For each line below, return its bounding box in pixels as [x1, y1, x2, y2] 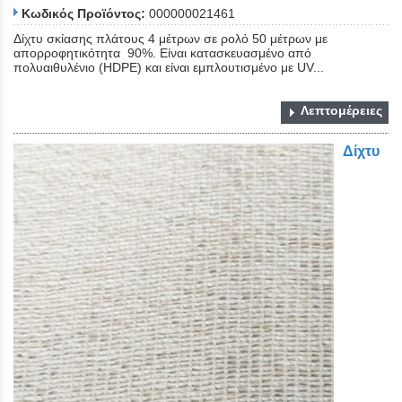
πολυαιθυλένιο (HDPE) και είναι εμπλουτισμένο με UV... [13, 60, 324, 75]
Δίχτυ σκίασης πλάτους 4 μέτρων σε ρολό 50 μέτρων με [13, 31, 328, 47]
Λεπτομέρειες [301, 103, 382, 118]
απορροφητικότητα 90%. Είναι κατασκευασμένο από [13, 46, 311, 61]
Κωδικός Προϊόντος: [22, 6, 145, 22]
